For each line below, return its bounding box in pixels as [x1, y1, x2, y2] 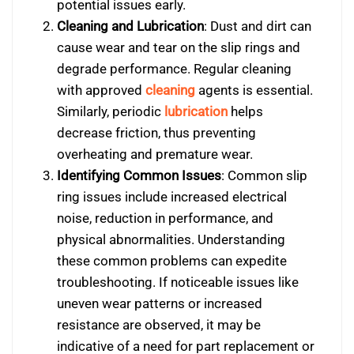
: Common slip [220, 168, 307, 184]
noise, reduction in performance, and [56, 210, 273, 227]
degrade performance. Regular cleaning [56, 61, 292, 77]
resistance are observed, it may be [56, 317, 261, 333]
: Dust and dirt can [203, 18, 311, 35]
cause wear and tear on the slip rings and [56, 40, 300, 56]
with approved [56, 82, 145, 99]
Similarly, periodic [56, 104, 164, 120]
